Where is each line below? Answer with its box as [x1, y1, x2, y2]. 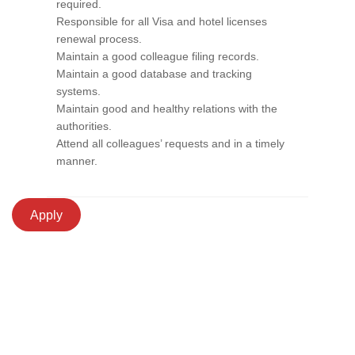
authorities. [56, 120, 112, 132]
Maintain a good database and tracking [56, 67, 252, 80]
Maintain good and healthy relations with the [56, 102, 277, 115]
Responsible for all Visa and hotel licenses [56, 15, 267, 28]
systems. [56, 85, 101, 97]
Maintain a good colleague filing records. [56, 50, 259, 63]
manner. [56, 155, 97, 167]
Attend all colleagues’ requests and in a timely [56, 137, 284, 150]
